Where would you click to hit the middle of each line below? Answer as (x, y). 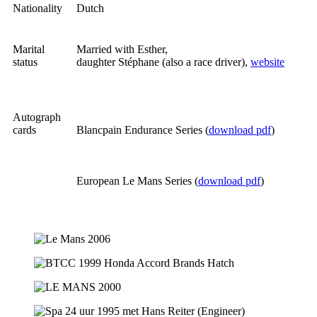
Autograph (37, 117)
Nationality (38, 8)
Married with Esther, (122, 49)
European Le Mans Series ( (137, 180)
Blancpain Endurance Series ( (143, 129)
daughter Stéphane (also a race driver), (163, 62)
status (25, 62)
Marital (29, 49)
